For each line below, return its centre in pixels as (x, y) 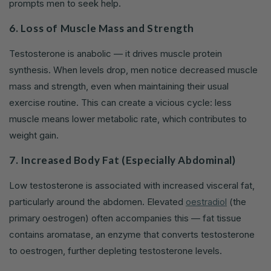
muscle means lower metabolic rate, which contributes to (128, 119)
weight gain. (34, 135)
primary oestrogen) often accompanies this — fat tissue (125, 218)
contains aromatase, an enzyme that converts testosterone (132, 235)
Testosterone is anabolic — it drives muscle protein (116, 54)
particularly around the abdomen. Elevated (97, 202)
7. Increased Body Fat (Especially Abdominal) (122, 160)
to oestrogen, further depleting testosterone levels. (116, 251)
